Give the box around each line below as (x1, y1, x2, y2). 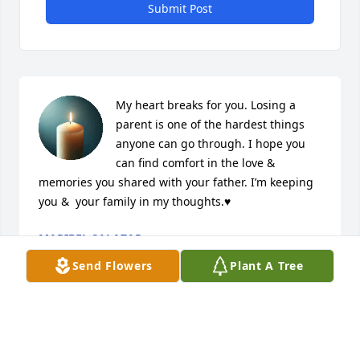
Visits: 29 (156, 313, 204, 329)
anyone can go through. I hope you (116, 136, 305, 152)
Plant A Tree (230, 258, 304, 273)
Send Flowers (72, 258, 153, 273)
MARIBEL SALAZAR (39, 231, 142, 247)
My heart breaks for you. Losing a (116, 97, 296, 113)
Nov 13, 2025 (39, 247, 108, 263)
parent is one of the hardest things (116, 117, 305, 133)
